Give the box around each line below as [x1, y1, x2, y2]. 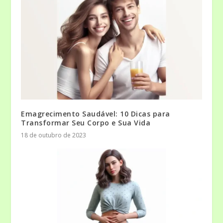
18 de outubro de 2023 [21, 131, 87, 140]
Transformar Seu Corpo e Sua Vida [21, 118, 151, 128]
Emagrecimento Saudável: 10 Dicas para [21, 109, 170, 119]
